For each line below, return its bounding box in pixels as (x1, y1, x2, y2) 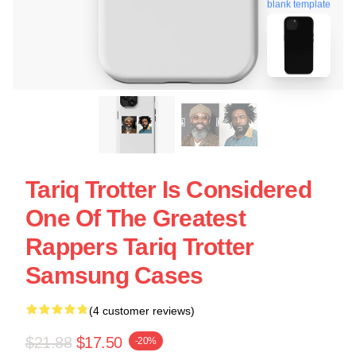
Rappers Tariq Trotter (25, 234, 254, 260)
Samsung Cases (25, 262, 203, 288)
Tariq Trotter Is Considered (25, 176, 311, 203)
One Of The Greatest (25, 205, 246, 231)
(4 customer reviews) (89, 304, 195, 317)
